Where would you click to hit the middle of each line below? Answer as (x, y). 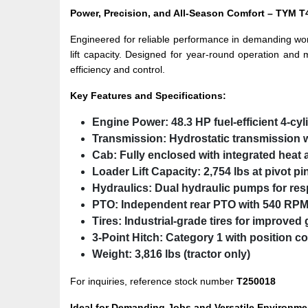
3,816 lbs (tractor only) (191, 254)
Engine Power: (130, 122)
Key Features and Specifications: (148, 95)
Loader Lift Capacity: (146, 171)
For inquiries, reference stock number (153, 281)
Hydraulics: (122, 188)
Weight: (112, 254)
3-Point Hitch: (128, 237)
